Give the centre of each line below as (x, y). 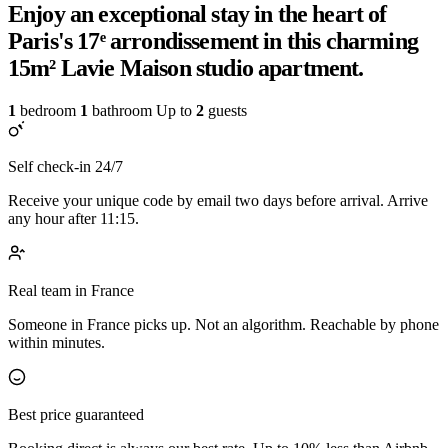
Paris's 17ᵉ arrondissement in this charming (213, 41)
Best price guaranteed (76, 414)
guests (225, 110)
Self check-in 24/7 (65, 166)
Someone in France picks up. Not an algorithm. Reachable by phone (223, 324)
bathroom (120, 110)
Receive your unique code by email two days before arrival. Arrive (218, 200)
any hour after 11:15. (73, 218)
